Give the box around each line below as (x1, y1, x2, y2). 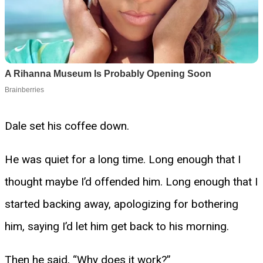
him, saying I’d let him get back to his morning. (5, 219, 229, 233)
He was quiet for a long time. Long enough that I (5, 152, 241, 166)
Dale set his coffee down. (5, 119, 129, 133)
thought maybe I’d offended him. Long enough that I (5, 174, 258, 188)
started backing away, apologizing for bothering (5, 197, 238, 211)
